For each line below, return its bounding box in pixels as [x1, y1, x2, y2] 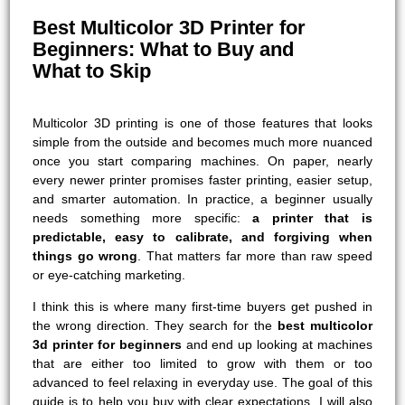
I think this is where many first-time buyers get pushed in [33, 299, 372, 314]
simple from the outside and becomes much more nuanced [33, 135, 372, 149]
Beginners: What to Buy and [33, 38, 295, 61]
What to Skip [33, 60, 152, 82]
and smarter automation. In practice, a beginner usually [33, 192, 372, 206]
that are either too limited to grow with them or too [33, 356, 372, 371]
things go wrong [33, 249, 138, 263]
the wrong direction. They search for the [33, 318, 278, 333]
